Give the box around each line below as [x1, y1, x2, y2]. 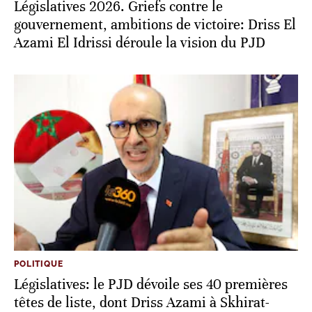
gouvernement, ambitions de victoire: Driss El [14, 16, 296, 33]
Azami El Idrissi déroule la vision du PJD [14, 34, 265, 52]
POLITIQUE [14, 259, 63, 270]
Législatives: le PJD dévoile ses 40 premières [14, 276, 288, 294]
